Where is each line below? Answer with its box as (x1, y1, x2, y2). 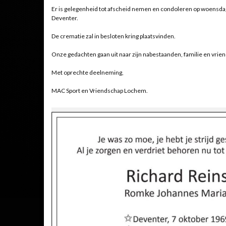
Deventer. (51, 14, 78, 22)
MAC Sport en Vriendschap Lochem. (51, 87, 148, 94)
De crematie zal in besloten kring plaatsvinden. (51, 32, 176, 40)
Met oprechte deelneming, (51, 69, 124, 76)
